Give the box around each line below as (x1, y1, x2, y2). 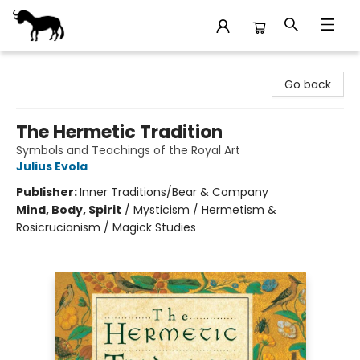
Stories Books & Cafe (12, 59, 129, 75)
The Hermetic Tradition (16, 120, 223, 145)
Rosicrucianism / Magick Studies (16, 219, 196, 235)
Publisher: (16, 184, 80, 200)
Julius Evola (16, 158, 88, 174)
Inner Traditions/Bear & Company (80, 184, 268, 200)
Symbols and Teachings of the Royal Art (16, 142, 240, 158)
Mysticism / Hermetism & (133, 202, 276, 218)
